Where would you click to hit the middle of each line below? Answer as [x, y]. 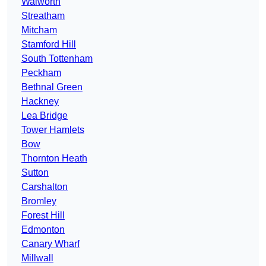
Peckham [41, 73]
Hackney [40, 102]
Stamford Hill [49, 45]
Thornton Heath [54, 159]
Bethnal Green [52, 87]
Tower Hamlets [53, 130]
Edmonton [43, 230]
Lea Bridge [45, 116]
